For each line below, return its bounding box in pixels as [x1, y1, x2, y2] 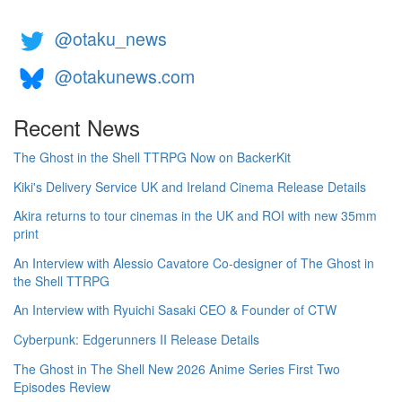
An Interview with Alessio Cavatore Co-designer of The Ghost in [13, 253, 374, 272]
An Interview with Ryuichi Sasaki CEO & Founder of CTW [13, 301, 336, 319]
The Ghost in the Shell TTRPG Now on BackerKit [13, 148, 291, 166]
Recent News [13, 111, 140, 143]
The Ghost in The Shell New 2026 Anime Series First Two [13, 359, 340, 378]
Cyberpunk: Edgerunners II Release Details [13, 329, 259, 348]
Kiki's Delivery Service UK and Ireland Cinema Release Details [13, 177, 366, 196]
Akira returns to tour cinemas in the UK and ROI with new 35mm [13, 206, 377, 225]
